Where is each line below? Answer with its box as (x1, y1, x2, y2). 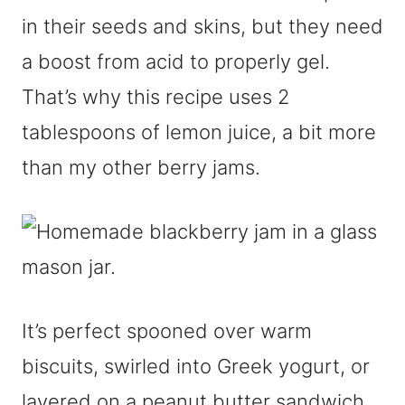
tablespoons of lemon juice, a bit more (22, 120, 376, 144)
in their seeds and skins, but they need (22, 14, 383, 38)
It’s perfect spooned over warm (22, 319, 312, 343)
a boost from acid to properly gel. (22, 50, 330, 73)
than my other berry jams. (22, 155, 260, 179)
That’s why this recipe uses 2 (22, 85, 289, 108)
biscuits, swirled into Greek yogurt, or (22, 354, 370, 378)
